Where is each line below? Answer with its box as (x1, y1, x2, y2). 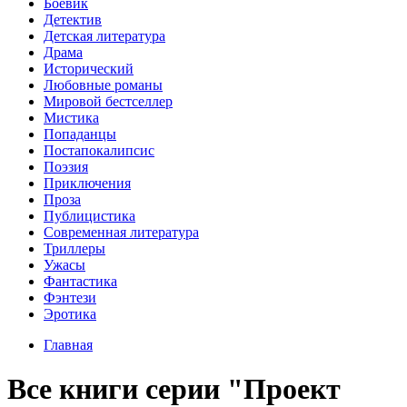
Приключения (44, 175, 131, 191)
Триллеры (44, 241, 105, 256)
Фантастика (44, 273, 117, 289)
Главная (44, 337, 93, 352)
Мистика (44, 110, 99, 125)
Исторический (44, 61, 134, 76)
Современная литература (44, 224, 199, 240)
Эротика (44, 306, 96, 322)
